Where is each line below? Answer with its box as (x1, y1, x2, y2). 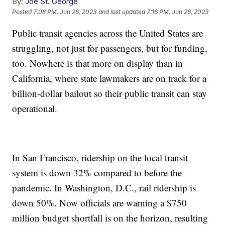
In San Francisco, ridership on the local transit (12, 151, 188, 164)
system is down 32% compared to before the (12, 166, 182, 179)
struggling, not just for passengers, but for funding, (12, 41, 208, 54)
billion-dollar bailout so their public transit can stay (12, 86, 207, 99)
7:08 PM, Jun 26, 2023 (33, 8, 97, 16)
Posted (12, 8, 34, 16)
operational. (12, 101, 58, 115)
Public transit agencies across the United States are (12, 26, 203, 39)
